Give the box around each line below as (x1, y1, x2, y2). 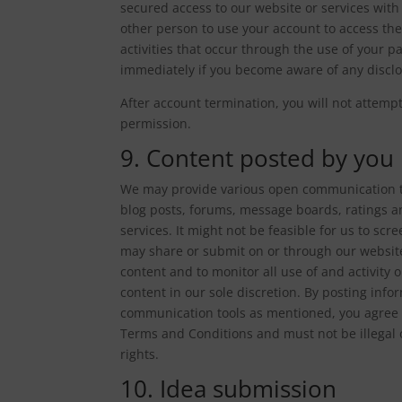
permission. (120, 114, 192, 132)
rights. (120, 345, 160, 363)
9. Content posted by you (120, 141, 395, 174)
